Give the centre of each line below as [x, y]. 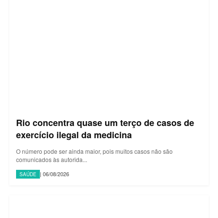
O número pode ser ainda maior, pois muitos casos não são [94, 151]
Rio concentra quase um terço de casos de [105, 122]
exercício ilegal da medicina [74, 135]
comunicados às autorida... [52, 159]
